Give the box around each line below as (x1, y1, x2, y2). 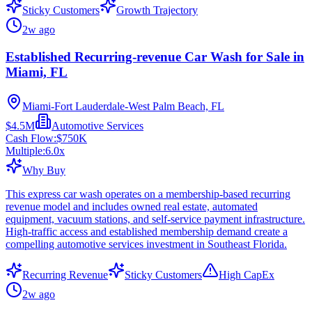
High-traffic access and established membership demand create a (6, 225, 288, 237)
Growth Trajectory (116, 4, 198, 17)
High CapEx (219, 268, 274, 281)
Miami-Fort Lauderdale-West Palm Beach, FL (22, 100, 224, 112)
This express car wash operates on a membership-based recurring (6, 187, 290, 200)
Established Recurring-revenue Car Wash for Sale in (6, 49, 304, 65)
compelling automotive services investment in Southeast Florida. (6, 237, 287, 250)
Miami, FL (6, 65, 68, 80)
